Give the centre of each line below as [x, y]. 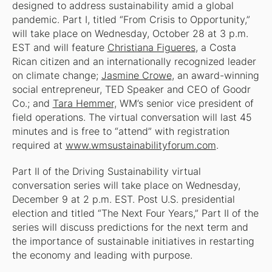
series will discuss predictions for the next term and [130, 228]
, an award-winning [215, 76]
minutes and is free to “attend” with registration [121, 132]
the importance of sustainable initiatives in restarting [133, 242]
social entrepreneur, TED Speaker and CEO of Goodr [131, 90]
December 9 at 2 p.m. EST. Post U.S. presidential [123, 200]
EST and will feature [59, 48]
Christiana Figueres [151, 48]
